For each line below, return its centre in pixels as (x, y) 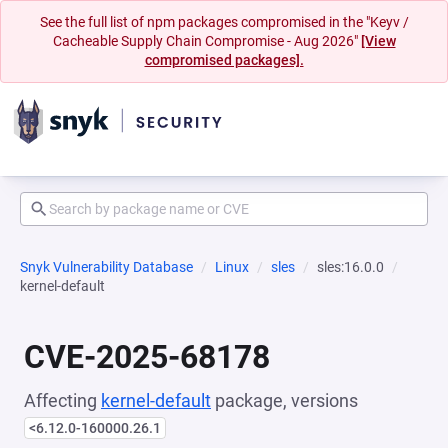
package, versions (284, 400)
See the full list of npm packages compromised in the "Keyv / (224, 22)
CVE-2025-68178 (147, 357)
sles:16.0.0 (350, 267)
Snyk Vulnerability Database (106, 267)
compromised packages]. (224, 60)
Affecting (62, 400)
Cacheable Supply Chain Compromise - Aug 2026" (206, 41)
